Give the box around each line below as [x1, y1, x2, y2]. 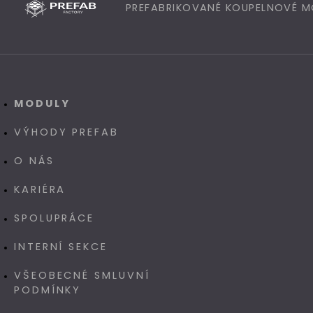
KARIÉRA [14, 182, 66, 196]
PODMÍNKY [14, 283, 82, 297]
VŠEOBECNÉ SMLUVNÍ [14, 268, 150, 282]
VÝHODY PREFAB [14, 125, 119, 139]
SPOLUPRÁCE [14, 211, 95, 225]
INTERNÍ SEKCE [14, 240, 108, 254]
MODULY [14, 96, 71, 110]
